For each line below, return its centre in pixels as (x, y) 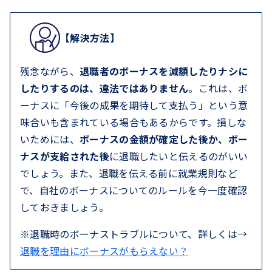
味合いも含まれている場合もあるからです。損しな (134, 122)
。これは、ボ (218, 88)
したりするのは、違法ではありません (104, 88)
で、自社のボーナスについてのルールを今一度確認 (134, 190)
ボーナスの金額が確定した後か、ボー (164, 139)
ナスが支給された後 (65, 156)
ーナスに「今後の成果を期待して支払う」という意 (134, 105)
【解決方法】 (90, 37)
